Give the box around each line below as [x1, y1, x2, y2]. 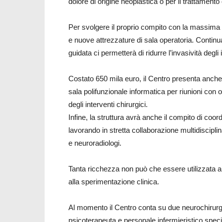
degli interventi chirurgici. [68, 100, 148, 109]
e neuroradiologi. [68, 139, 121, 147]
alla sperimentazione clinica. [68, 177, 159, 186]
